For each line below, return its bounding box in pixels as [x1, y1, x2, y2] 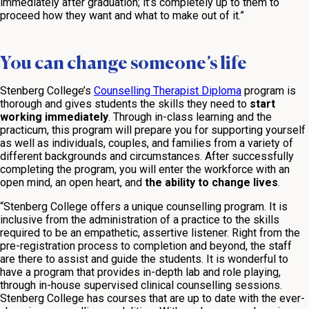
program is [241, 84, 296, 98]
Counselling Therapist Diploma [94, 84, 241, 98]
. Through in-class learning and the [108, 110, 272, 124]
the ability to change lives [145, 176, 278, 190]
